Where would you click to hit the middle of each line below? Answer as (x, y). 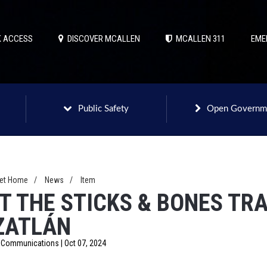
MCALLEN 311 (199, 39)
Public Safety (103, 109)
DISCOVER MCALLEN (102, 39)
